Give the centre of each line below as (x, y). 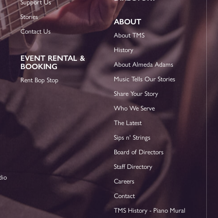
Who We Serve (134, 108)
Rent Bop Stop (40, 80)
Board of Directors (138, 152)
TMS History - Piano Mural (149, 210)
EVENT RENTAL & (53, 58)
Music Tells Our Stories (144, 79)
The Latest (127, 123)
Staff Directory (133, 166)
